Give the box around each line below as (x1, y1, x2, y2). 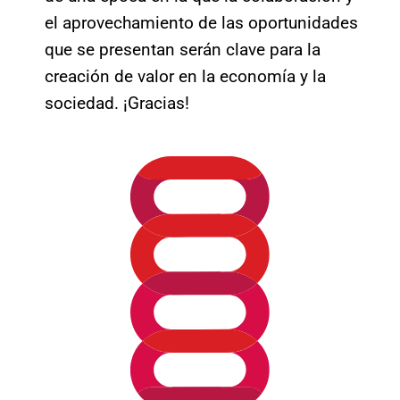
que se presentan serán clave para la (45, 38, 321, 60)
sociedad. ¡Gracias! (45, 92, 189, 113)
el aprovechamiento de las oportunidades (45, 12, 358, 33)
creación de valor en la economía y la (45, 65, 326, 87)
